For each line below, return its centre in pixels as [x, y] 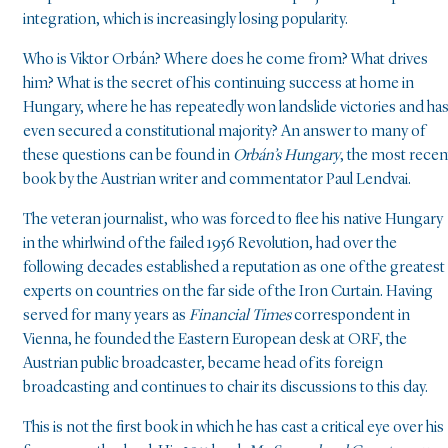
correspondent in [350, 316]
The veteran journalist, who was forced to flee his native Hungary [233, 220]
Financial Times [240, 316]
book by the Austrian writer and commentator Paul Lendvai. [217, 180]
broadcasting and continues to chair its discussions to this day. [225, 388]
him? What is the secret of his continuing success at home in [218, 84]
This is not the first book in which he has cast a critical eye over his [233, 428]
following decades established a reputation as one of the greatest [234, 268]
